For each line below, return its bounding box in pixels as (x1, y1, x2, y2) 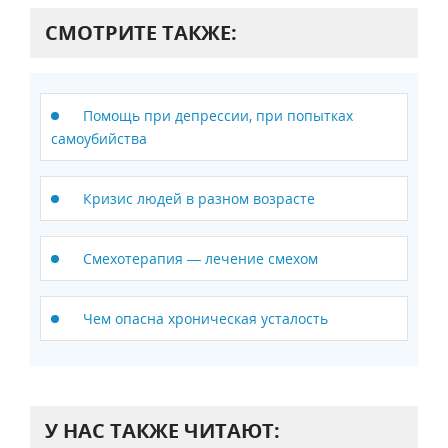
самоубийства (51, 129, 147, 149)
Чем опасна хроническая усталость (83, 309, 328, 329)
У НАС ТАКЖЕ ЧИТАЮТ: (45, 417, 280, 445)
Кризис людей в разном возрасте (83, 189, 315, 209)
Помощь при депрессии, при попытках (83, 106, 353, 126)
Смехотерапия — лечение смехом (83, 249, 318, 269)
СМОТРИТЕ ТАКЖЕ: (45, 19, 237, 47)
